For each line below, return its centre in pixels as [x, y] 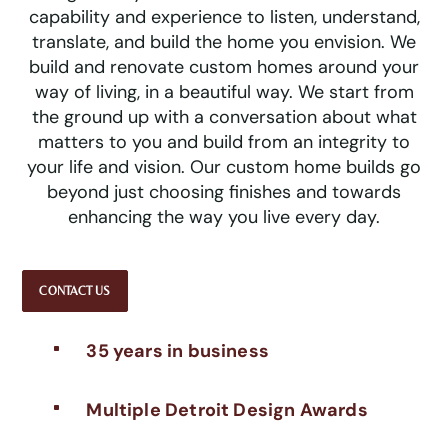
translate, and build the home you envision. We [224, 42]
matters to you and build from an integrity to [224, 142]
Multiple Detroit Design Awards [227, 410]
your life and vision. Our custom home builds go [224, 167]
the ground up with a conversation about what [224, 117]
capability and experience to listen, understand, [224, 17]
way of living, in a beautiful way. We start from [224, 92]
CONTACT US [75, 291]
